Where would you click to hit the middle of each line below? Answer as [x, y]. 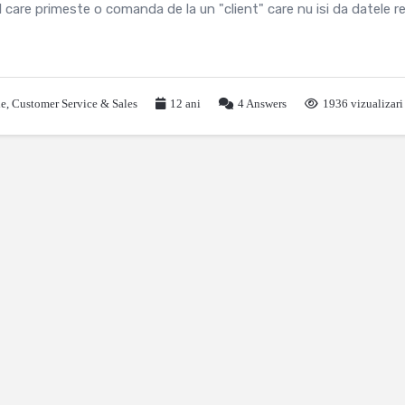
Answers [265, 104]
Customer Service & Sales [75, 104]
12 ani [185, 104]
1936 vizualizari [363, 104]
